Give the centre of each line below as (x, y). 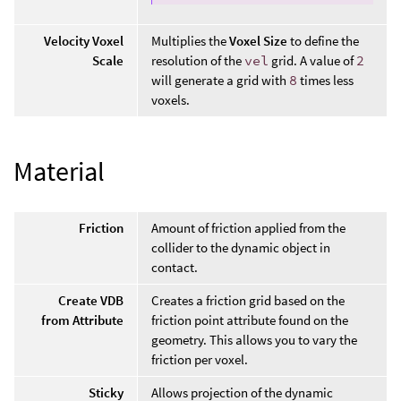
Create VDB (91, 301)
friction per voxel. (200, 360)
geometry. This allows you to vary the (254, 340)
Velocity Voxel (84, 41)
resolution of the (198, 61)
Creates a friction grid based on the (248, 301)
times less (325, 81)
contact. (175, 268)
